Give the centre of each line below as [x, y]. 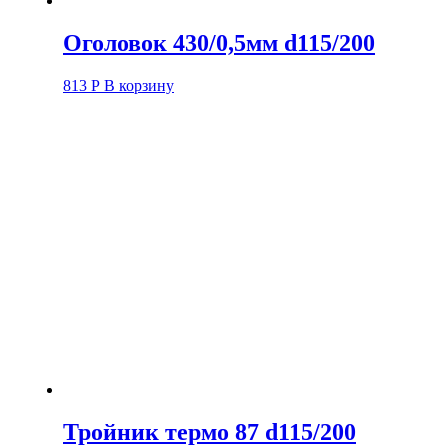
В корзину [139, 86]
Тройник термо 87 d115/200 [209, 431]
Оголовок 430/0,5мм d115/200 [219, 43]
